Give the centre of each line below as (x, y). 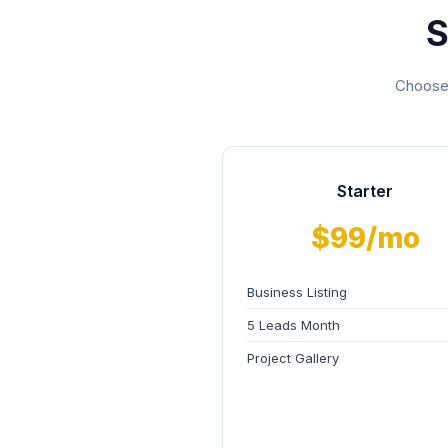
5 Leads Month (293, 325)
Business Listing (297, 292)
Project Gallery (293, 358)
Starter (365, 191)
